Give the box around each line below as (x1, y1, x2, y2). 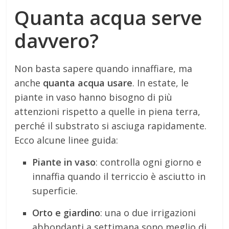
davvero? (14, 27, 99, 54)
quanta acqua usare (43, 76, 133, 89)
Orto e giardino (32, 206, 101, 219)
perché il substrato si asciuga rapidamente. (14, 119, 207, 132)
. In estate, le (132, 76, 189, 89)
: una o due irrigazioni (100, 206, 196, 219)
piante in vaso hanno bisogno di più (14, 90, 173, 103)
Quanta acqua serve (14, 4, 202, 31)
